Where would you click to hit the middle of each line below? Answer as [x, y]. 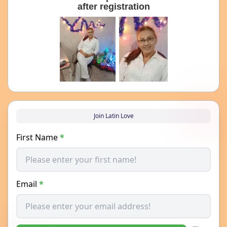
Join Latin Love [113, 116]
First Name [38, 137]
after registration [113, 6]
